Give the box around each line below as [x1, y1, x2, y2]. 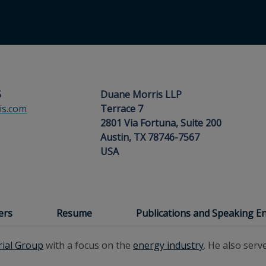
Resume [56, 207, 92, 220]
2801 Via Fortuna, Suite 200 [100, 116, 221, 129]
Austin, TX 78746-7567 [100, 131, 199, 144]
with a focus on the [43, 239, 134, 252]
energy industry [133, 239, 204, 252]
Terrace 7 [100, 102, 143, 115]
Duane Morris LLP [100, 88, 182, 101]
